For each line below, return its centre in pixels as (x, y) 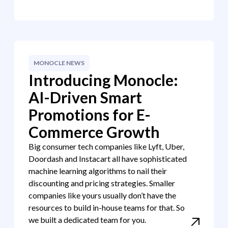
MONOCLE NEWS (59, 63)
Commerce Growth (94, 132)
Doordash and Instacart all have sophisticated (108, 159)
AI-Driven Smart (85, 97)
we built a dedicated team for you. (87, 220)
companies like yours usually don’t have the (102, 195)
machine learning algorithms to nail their (98, 171)
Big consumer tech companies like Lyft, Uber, (106, 146)
